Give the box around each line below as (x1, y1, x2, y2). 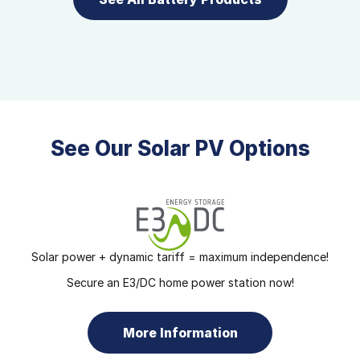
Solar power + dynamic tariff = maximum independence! (31, 250, 329, 264)
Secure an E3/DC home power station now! (66, 276, 294, 289)
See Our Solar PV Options (50, 136, 310, 161)
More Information (122, 325, 238, 341)
